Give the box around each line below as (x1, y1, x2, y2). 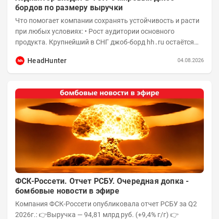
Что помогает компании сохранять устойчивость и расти (15, 16, 199, 24)
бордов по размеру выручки (15, 2, 123, 12)
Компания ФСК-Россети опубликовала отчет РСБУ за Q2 (15, 200, 93, 208)
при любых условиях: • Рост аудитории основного (15, 27, 85, 35)
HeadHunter (27, 56, 67, 65)
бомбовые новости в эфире (15, 186, 119, 196)
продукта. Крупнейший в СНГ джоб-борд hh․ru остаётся (15, 38, 194, 46)
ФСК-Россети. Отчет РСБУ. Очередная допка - (15, 176, 189, 186)
